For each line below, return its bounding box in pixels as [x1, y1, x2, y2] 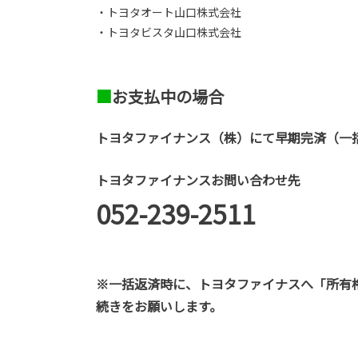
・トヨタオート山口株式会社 [96, 4, 241, 21]
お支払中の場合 [112, 85, 224, 109]
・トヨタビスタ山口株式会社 [96, 24, 241, 41]
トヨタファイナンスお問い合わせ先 [96, 170, 300, 190]
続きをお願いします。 [96, 296, 222, 316]
